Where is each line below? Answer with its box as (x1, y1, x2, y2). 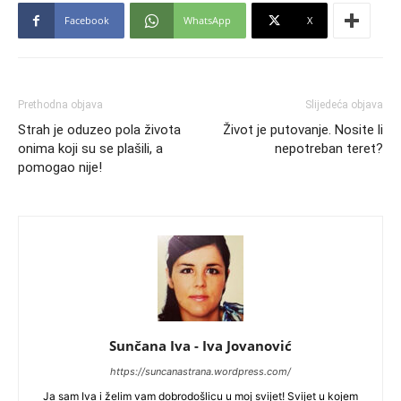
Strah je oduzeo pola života (18, 121, 181, 138)
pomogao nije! (18, 158, 102, 175)
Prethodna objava (18, 98, 103, 111)
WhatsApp (183, 13, 231, 27)
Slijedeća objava (305, 98, 383, 111)
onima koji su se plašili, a (18, 140, 163, 157)
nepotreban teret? (275, 140, 383, 157)
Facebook (64, 13, 109, 27)
